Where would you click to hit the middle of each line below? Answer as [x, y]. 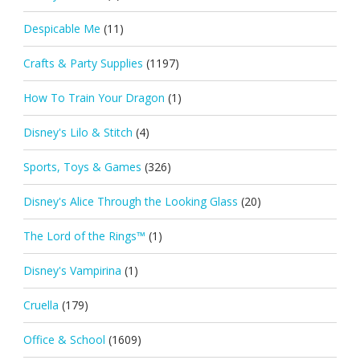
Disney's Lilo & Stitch [78, 132]
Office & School [64, 339]
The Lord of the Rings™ [84, 235]
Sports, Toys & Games [82, 166]
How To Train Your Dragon [94, 97]
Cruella [41, 305]
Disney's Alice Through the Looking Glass [130, 201]
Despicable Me [61, 28]
